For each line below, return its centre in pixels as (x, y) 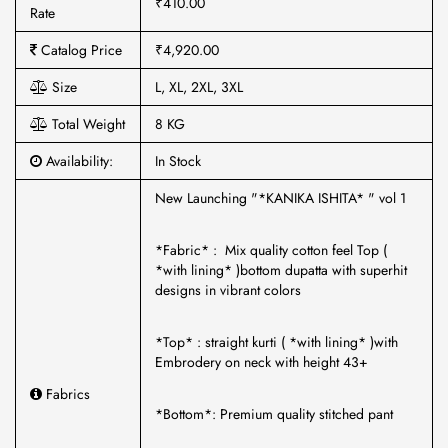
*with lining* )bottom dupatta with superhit (281, 270)
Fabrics (66, 394)
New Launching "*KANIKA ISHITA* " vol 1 (282, 198)
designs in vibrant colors (230, 290)
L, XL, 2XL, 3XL (199, 87)
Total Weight (86, 124)
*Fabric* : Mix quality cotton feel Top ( (271, 250)
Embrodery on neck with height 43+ (263, 362)
